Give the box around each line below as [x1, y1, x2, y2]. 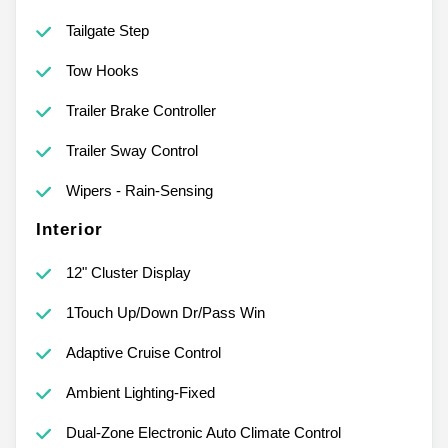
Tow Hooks [65, 61, 139, 79]
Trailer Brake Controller [65, 101, 216, 119]
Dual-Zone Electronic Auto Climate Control [65, 423, 341, 441]
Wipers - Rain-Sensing [65, 181, 213, 199]
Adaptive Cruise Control [65, 343, 221, 361]
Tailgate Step [65, 21, 149, 39]
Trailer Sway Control [65, 141, 198, 159]
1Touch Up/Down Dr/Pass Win [65, 303, 265, 321]
